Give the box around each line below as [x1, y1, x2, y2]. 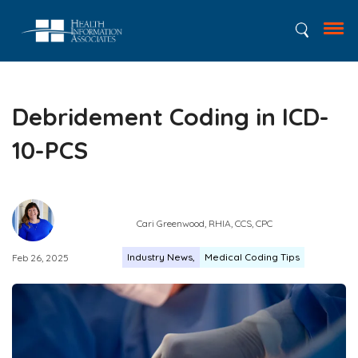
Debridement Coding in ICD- [12, 101, 329, 132]
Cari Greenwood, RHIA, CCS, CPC [136, 217, 272, 229]
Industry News [127, 251, 193, 263]
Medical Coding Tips [205, 251, 300, 263]
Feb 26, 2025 [12, 251, 69, 264]
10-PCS [12, 135, 88, 165]
